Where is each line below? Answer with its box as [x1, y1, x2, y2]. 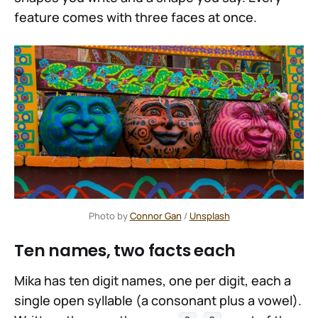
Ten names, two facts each [14, 238, 236, 262]
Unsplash [189, 209, 230, 222]
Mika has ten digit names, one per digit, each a [14, 271, 291, 289]
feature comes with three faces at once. [14, 8, 257, 26]
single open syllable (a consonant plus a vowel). [14, 291, 302, 309]
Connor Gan [129, 209, 182, 222]
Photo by [88, 209, 130, 222]
